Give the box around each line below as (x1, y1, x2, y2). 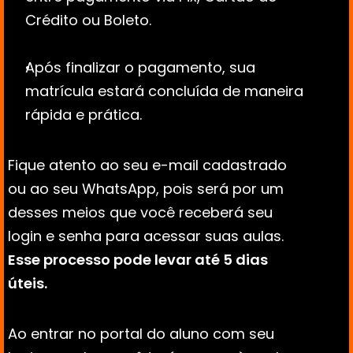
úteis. (8, 273, 47, 293)
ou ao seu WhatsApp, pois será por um (8, 179, 284, 199)
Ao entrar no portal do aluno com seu (8, 324, 274, 344)
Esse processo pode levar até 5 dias (8, 250, 268, 269)
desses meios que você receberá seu (8, 203, 273, 222)
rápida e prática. (25, 105, 142, 124)
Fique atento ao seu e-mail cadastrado (8, 155, 287, 175)
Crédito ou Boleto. (25, 10, 151, 30)
